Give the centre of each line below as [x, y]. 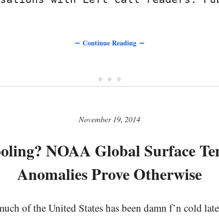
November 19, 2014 [109, 119]
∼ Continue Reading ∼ [109, 43]
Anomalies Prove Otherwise [109, 174]
